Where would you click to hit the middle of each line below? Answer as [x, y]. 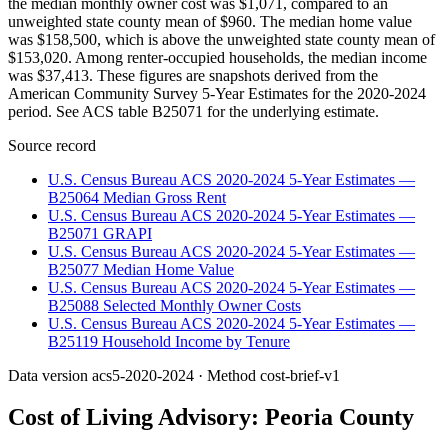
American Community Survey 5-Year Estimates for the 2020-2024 [217, 93]
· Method [227, 375]
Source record [52, 145]
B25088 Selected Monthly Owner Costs [174, 305]
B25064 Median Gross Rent [137, 197]
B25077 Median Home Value [141, 269]
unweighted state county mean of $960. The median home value [210, 21]
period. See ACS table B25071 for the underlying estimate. [193, 111]
